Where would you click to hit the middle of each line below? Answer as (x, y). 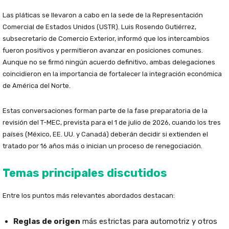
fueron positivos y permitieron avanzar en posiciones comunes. (103, 51)
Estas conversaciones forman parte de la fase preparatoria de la (105, 111)
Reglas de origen (47, 222)
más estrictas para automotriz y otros (149, 222)
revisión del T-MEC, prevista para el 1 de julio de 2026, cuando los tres (112, 123)
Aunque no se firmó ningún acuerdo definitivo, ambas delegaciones (109, 62)
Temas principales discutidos (85, 173)
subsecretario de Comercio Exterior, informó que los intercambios (106, 39)
